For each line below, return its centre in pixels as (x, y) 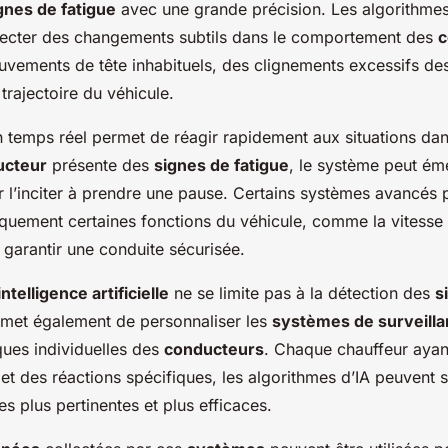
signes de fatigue (221, 165)
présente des (100, 165)
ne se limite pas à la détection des (302, 293)
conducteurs (214, 349)
